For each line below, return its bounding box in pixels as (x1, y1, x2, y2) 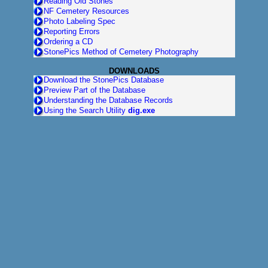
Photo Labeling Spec (43, 16, 115, 26)
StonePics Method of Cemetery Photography (43, 47, 199, 56)
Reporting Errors (43, 26, 100, 36)
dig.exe (127, 105, 155, 115)
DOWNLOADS (109, 66, 169, 75)
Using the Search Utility (43, 105, 128, 115)
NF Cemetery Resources (43, 6, 129, 16)
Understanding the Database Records (43, 95, 173, 105)
